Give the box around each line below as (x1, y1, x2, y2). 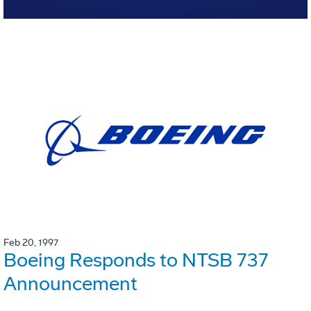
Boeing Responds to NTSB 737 (3, 249, 269, 272)
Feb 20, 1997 (3, 237, 58, 249)
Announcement (3, 272, 137, 296)
